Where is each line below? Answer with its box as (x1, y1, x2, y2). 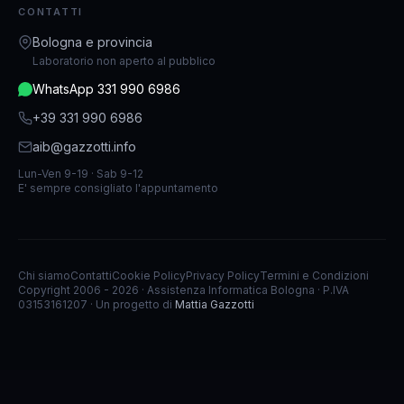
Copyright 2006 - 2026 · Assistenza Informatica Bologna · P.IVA (18, 283, 349, 298)
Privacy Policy (186, 269, 260, 283)
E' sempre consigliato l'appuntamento (18, 181, 218, 196)
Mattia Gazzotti (175, 298, 254, 312)
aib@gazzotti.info (32, 139, 136, 155)
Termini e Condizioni (260, 269, 369, 283)
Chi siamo (18, 269, 70, 283)
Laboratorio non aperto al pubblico (32, 54, 216, 69)
